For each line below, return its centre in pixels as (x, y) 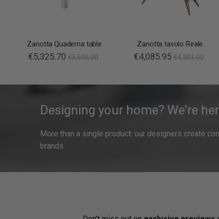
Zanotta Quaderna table (64, 44)
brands (52, 146)
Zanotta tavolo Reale (170, 44)
